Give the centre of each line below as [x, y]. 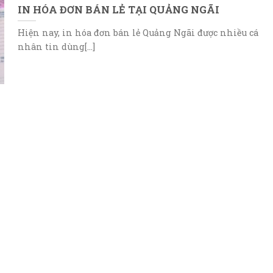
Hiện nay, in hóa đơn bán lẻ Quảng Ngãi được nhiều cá [138, 33]
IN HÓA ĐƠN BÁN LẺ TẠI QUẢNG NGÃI [118, 9]
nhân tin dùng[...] [56, 47]
